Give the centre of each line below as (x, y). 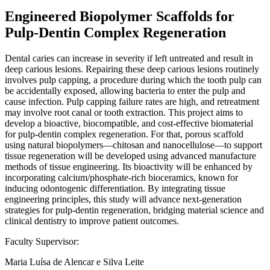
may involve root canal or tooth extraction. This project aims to (124, 112)
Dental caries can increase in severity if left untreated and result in (129, 58)
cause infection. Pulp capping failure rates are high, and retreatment (132, 101)
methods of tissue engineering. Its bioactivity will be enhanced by (129, 166)
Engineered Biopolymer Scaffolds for (120, 16)
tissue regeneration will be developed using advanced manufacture (130, 155)
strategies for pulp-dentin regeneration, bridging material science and (134, 210)
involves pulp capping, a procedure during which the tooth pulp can (133, 80)
